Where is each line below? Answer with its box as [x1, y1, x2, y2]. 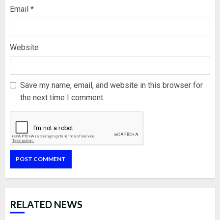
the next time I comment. [20, 92, 105, 102]
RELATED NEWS [10, 198, 82, 210]
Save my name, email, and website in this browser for [20, 80, 203, 90]
